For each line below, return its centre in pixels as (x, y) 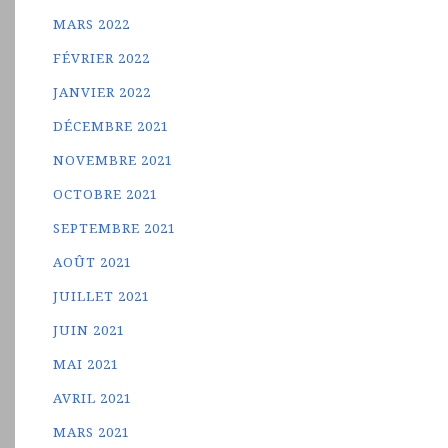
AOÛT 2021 (93, 262)
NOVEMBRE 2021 (113, 160)
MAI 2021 (86, 364)
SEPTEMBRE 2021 (115, 228)
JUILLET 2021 (102, 296)
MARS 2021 (92, 432)
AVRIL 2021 (93, 398)
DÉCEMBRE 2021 (111, 126)
